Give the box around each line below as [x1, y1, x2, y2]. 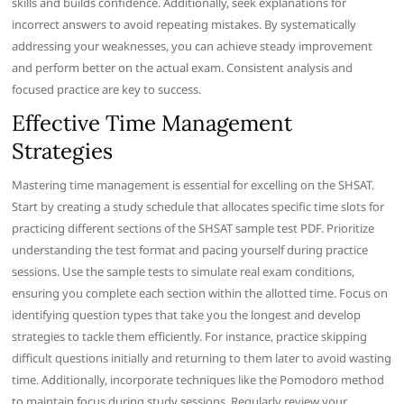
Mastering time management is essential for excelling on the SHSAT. [12, 177, 375, 194]
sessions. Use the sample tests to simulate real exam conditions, [12, 263, 355, 280]
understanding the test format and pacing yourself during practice [12, 242, 369, 259]
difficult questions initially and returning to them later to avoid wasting [12, 350, 392, 367]
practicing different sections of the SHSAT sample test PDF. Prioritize [12, 220, 375, 237]
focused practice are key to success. [12, 81, 202, 98]
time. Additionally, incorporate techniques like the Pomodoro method [12, 372, 385, 389]
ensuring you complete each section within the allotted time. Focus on [12, 285, 389, 302]
